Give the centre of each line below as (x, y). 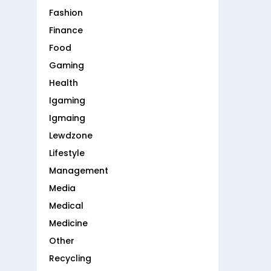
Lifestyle (67, 153)
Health (64, 83)
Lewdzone (71, 136)
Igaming (67, 101)
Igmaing (67, 118)
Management (79, 171)
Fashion (66, 13)
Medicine (68, 224)
